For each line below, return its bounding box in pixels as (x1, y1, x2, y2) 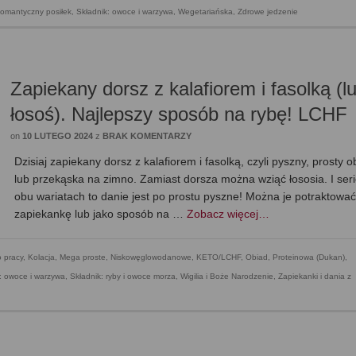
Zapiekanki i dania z (278, 272, 351, 281)
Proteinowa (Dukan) (273, 253, 345, 262)
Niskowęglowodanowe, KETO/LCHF (110, 253, 241, 262)
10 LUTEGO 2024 (22, 131, 94, 141)
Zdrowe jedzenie (238, 7, 298, 17)
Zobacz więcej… (187, 207, 270, 221)
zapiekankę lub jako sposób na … (14, 207, 188, 221)
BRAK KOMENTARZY (103, 131, 192, 141)
